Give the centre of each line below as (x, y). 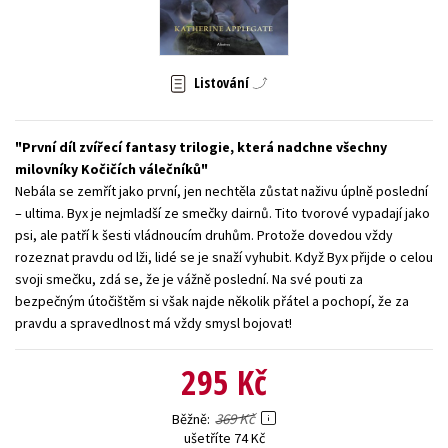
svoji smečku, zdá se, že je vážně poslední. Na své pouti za (189, 278)
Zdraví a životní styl (356, 28)
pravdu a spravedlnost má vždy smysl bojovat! (153, 322)
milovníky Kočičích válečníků (108, 168)
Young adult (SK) (77, 28)
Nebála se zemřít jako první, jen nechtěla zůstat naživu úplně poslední (221, 190)
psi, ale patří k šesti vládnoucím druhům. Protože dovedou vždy (204, 234)
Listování (221, 83)
